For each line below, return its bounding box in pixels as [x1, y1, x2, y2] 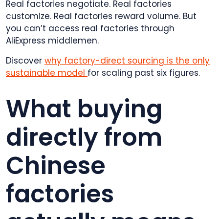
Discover [6, 54, 44, 66]
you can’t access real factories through [6, 22, 175, 34]
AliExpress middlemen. [6, 34, 99, 46]
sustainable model [6, 66, 88, 79]
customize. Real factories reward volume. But [6, 10, 197, 22]
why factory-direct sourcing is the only [44, 54, 210, 66]
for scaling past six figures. [88, 66, 200, 79]
